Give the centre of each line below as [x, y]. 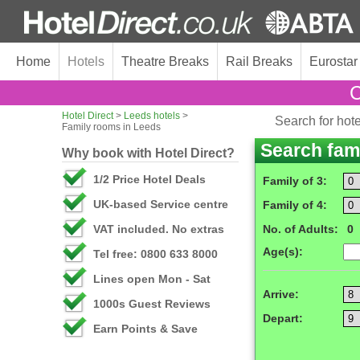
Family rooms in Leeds [111, 127]
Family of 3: [295, 181]
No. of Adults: [301, 229]
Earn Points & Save [145, 329]
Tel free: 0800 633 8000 [155, 254]
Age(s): [283, 252]
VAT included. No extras [159, 229]
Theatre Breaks [165, 61]
